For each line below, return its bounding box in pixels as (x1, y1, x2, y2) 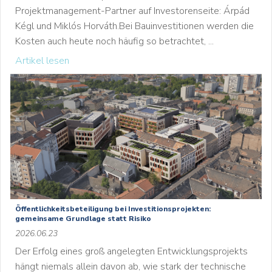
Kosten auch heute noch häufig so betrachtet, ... (15, 35, 214, 48)
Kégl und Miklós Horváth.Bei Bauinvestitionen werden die (15, 19, 254, 33)
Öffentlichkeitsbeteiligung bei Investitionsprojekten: (15, 204, 211, 214)
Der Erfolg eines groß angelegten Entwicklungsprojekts (15, 245, 248, 258)
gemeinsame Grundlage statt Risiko (15, 214, 151, 223)
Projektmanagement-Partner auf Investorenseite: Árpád (15, 4, 250, 18)
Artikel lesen (15, 54, 69, 67)
